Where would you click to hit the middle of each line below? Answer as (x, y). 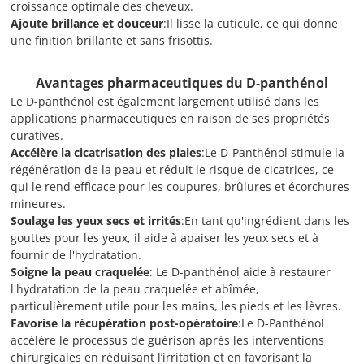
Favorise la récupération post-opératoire (125, 323)
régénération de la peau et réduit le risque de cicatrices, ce (173, 169)
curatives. (37, 135)
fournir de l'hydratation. (76, 255)
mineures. (39, 204)
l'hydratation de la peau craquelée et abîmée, (135, 289)
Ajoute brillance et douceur (87, 23)
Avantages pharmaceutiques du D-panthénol (182, 83)
